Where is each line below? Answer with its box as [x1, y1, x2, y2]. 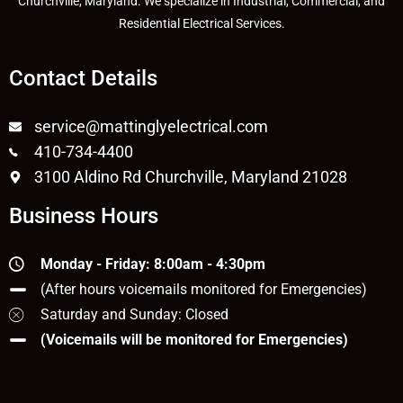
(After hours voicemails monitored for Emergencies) [40, 281, 367, 298]
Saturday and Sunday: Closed [40, 306, 228, 323]
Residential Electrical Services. [118, 16, 285, 31]
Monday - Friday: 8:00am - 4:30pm [40, 255, 265, 273]
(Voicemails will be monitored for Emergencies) [40, 331, 348, 348]
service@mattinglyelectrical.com [33, 117, 268, 136]
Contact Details [9, 66, 157, 91]
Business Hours [9, 203, 158, 228]
